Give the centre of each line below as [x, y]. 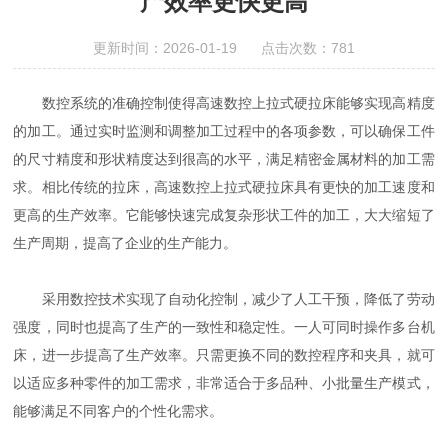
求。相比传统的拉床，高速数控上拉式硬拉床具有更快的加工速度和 [224, 187]
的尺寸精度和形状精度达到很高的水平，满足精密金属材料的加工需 [224, 159]
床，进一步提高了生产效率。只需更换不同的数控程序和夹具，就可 [224, 355]
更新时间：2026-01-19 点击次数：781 [223, 48]
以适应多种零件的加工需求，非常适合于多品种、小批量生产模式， [224, 383]
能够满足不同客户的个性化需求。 [118, 411]
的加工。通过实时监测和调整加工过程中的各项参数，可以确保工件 [224, 131]
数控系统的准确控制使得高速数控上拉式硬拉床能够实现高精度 [224, 103]
